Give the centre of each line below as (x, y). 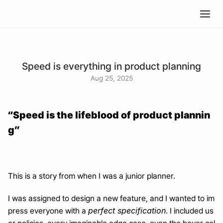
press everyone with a (48, 211)
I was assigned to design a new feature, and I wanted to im (111, 198)
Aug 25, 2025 (111, 78)
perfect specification (127, 211)
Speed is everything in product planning (111, 66)
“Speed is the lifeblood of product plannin (109, 115)
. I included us (190, 211)
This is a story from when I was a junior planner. (92, 176)
